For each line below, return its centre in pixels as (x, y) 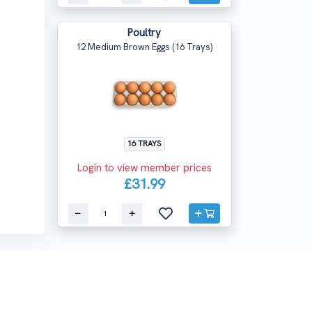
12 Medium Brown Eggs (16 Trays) (145, 47)
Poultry (145, 33)
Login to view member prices (144, 168)
